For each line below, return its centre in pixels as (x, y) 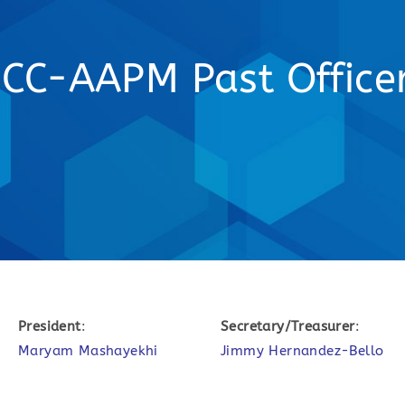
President (50, 326)
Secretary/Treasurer (288, 326)
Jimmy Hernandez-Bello (302, 351)
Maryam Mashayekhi (88, 351)
